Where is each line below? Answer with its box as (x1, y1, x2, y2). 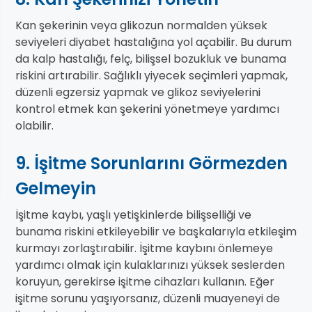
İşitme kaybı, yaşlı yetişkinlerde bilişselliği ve (15, 207, 251, 224)
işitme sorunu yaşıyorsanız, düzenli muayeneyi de (15, 290, 280, 307)
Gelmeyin (15, 177, 96, 201)
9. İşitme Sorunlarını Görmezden (15, 152, 288, 175)
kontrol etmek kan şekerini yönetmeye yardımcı (15, 101, 279, 118)
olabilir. (15, 118, 54, 134)
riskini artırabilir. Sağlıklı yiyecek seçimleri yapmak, (15, 68, 288, 84)
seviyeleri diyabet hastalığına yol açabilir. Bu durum (15, 34, 292, 51)
